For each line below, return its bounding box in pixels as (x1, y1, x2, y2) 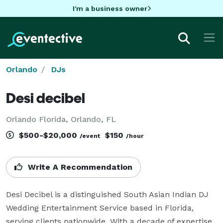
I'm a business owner (72, 4, 147, 12)
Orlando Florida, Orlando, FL (6, 114, 116, 124)
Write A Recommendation (25, 162, 132, 172)
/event (80, 132, 100, 139)
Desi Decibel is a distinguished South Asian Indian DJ (6, 189, 209, 199)
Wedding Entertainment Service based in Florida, (6, 203, 194, 213)
